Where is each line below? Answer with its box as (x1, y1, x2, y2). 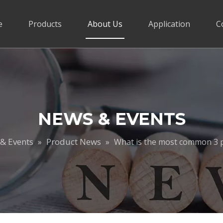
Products (28, 18, 62, 29)
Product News (46, 136, 101, 147)
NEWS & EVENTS (37, 109, 186, 129)
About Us (88, 18, 122, 29)
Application (148, 18, 190, 29)
